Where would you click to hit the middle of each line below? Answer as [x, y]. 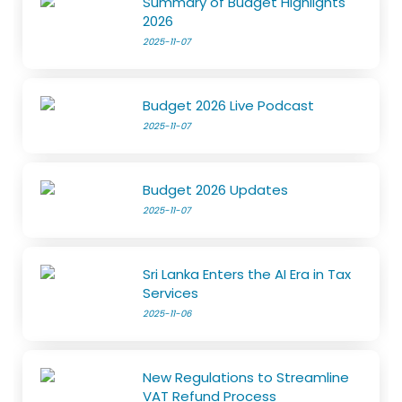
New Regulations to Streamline [246, 377]
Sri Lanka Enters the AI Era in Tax [247, 274]
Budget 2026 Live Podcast [229, 105]
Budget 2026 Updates [216, 189]
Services [171, 293]
